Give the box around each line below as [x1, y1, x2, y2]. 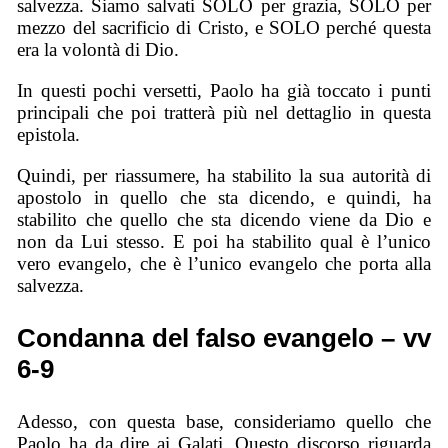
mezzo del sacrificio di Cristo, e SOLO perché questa [17, 17, 431, 39]
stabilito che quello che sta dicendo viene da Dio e [17, 208, 431, 230]
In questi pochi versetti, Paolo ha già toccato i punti [17, 80, 431, 102]
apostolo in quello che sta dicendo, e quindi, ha [17, 186, 431, 208]
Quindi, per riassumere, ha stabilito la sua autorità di [17, 164, 431, 186]
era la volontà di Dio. [17, 39, 180, 61]
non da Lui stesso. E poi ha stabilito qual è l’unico [17, 230, 431, 252]
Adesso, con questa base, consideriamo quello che [17, 410, 431, 432]
